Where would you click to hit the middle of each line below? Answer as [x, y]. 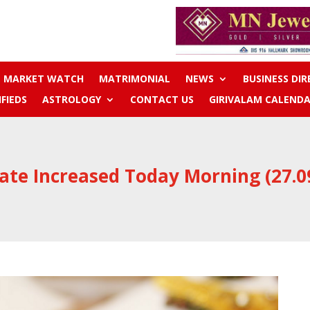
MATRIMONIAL [134, 79]
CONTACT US [162, 100]
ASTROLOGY [71, 100]
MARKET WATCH [43, 79]
